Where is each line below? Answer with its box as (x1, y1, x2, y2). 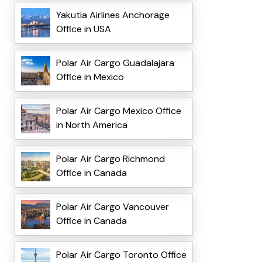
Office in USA (56, 23, 111, 36)
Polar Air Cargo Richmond (56, 153, 165, 166)
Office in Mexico (56, 71, 124, 84)
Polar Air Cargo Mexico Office (56, 105, 181, 118)
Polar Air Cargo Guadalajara (56, 57, 174, 70)
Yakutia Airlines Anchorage (56, 9, 170, 22)
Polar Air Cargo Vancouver (56, 201, 169, 213)
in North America (56, 119, 127, 132)
